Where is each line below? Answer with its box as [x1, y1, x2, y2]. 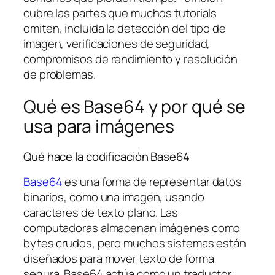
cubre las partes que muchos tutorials [23, 5, 217, 21]
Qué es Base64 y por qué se [23, 94, 246, 118]
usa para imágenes [23, 114, 175, 138]
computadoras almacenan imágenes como [23, 219, 241, 236]
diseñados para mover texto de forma [23, 250, 214, 266]
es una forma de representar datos [62, 173, 242, 190]
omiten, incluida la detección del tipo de [23, 20, 226, 37]
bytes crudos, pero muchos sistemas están [23, 234, 246, 251]
